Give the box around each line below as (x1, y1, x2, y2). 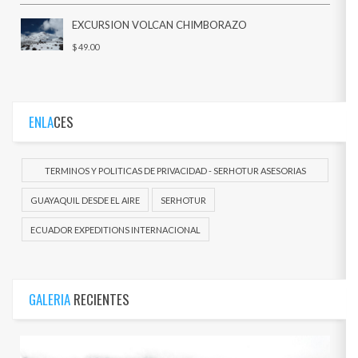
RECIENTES (74, 289, 129, 309)
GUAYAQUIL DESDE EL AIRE (30, 195, 140, 205)
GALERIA (29, 289, 74, 309)
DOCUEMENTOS (141, 189, 209, 200)
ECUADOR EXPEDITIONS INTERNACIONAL (30, 225, 201, 235)
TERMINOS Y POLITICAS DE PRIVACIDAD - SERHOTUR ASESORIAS (44, 165, 306, 176)
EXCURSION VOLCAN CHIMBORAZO (72, 18, 247, 31)
